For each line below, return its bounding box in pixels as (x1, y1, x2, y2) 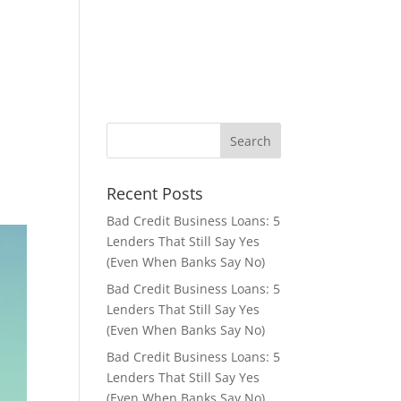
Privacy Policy (245, 27, 329, 44)
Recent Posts (107, 183, 204, 204)
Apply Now (4, 27, 71, 44)
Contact (174, 27, 222, 44)
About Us (94, 27, 150, 44)
